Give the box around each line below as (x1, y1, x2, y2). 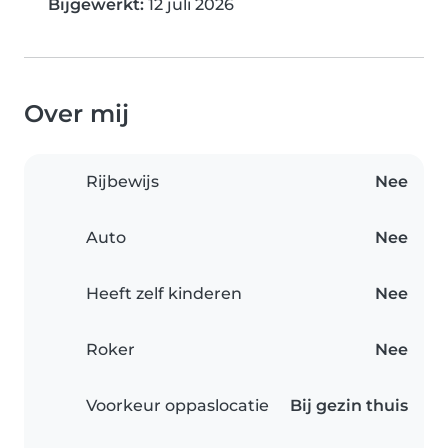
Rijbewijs (86, 172, 159, 192)
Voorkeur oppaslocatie (86, 396, 269, 416)
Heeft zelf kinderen (86, 284, 242, 304)
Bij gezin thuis (290, 396, 408, 416)
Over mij (24, 99, 129, 129)
